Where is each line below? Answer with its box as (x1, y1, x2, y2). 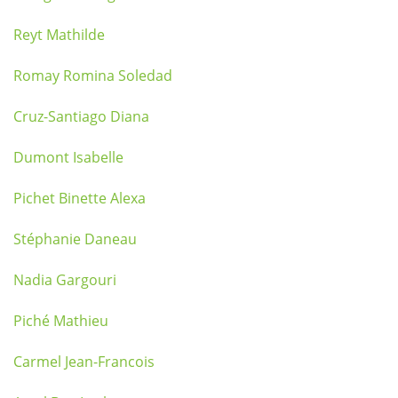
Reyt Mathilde (13, 25, 105, 44)
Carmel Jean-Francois (13, 352, 155, 371)
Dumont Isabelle (13, 147, 123, 167)
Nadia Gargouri (13, 270, 116, 290)
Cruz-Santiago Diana (13, 107, 149, 126)
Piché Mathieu (13, 311, 108, 330)
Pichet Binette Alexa (13, 188, 146, 208)
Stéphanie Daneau (13, 229, 137, 249)
